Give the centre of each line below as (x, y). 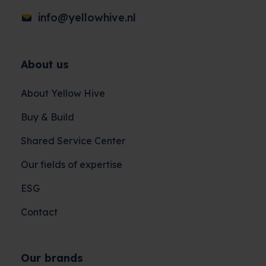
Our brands (52, 258)
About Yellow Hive (63, 93)
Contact (39, 212)
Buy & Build (47, 117)
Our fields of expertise (72, 164)
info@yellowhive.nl (87, 18)
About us (45, 64)
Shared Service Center (73, 141)
